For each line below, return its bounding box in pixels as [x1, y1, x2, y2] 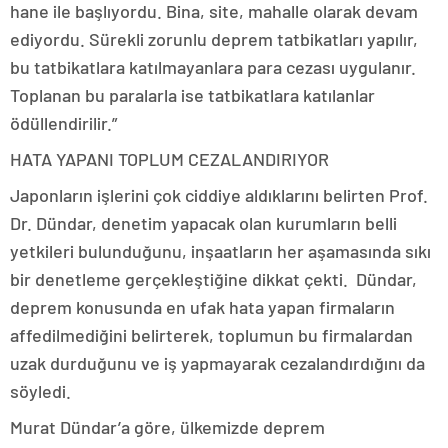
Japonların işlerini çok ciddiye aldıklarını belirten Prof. [10, 184, 428, 207]
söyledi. [10, 380, 71, 403]
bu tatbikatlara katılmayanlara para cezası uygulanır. [10, 56, 416, 79]
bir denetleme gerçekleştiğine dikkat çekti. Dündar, [10, 268, 417, 291]
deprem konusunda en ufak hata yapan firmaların [10, 296, 395, 319]
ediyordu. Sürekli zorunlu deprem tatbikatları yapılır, [10, 28, 418, 51]
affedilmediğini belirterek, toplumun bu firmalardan [10, 324, 413, 347]
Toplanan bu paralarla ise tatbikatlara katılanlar [10, 84, 375, 107]
